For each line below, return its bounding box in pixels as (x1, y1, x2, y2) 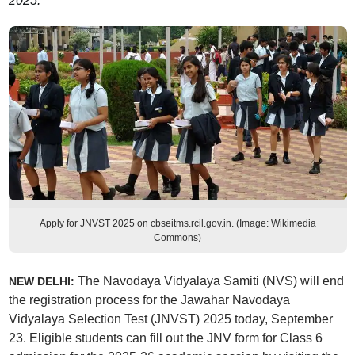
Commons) (154, 232, 201, 243)
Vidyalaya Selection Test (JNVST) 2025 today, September (8, 312, 333, 326)
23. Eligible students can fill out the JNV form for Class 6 (8, 331, 323, 345)
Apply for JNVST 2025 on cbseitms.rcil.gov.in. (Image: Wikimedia (39, 218, 316, 229)
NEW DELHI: (8, 275, 74, 288)
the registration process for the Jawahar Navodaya (8, 293, 290, 307)
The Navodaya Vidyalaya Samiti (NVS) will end (74, 274, 344, 288)
